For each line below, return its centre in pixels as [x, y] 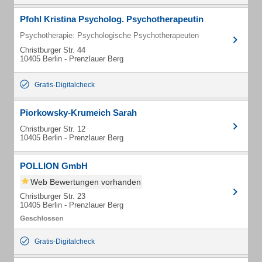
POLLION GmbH [54, 166]
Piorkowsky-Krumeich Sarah [78, 113]
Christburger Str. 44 [53, 50]
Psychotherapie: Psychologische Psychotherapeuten [109, 35]
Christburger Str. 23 [53, 196]
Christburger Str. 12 [53, 129]
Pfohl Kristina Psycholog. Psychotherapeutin [112, 19]
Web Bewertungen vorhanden [86, 182]
